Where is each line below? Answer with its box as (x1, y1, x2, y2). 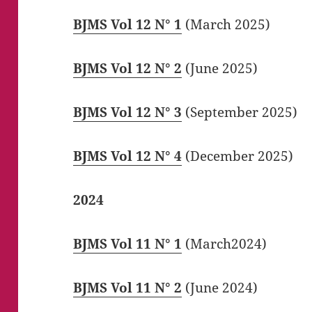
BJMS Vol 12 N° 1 (73, 15, 182, 33)
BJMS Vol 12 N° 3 (73, 102, 182, 121)
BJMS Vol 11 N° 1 (73, 234, 182, 253)
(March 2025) (182, 15, 271, 33)
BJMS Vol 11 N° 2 (73, 278, 182, 297)
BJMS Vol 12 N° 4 (73, 146, 182, 165)
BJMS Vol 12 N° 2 (73, 58, 182, 77)
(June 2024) (182, 278, 258, 297)
